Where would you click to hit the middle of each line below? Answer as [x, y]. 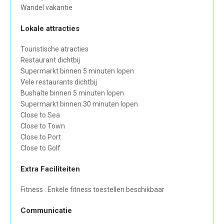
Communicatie [46, 211]
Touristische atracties [54, 49]
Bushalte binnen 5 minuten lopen [72, 93]
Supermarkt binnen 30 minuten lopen [79, 104]
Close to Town [43, 126]
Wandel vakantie [46, 8]
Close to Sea [40, 115]
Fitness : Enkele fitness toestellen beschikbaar [92, 190]
